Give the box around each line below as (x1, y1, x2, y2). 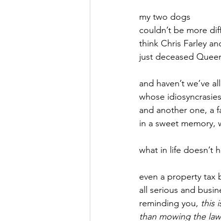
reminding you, (139, 198, 201, 209)
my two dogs (139, 11, 190, 22)
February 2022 (110, 57, 164, 68)
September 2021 (110, 17, 174, 29)
